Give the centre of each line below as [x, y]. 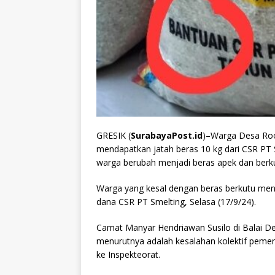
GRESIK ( [114, 136]
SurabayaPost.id [167, 136]
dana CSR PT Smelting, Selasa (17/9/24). [176, 202]
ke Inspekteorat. [128, 255]
